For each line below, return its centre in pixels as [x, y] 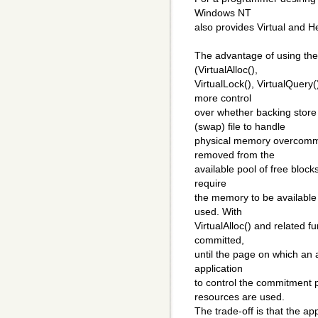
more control [223, 98]
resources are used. [240, 297]
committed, [219, 240]
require [210, 183]
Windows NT [223, 13]
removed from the [235, 155]
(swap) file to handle [240, 127]
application [219, 269]
